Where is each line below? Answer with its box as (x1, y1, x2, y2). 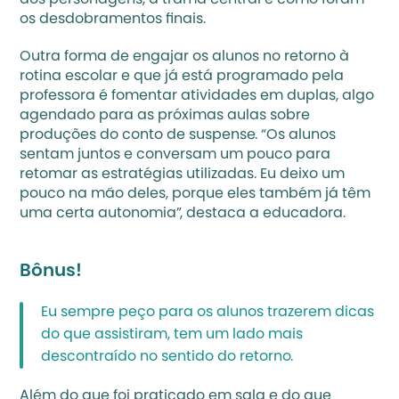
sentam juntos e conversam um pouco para (20, 148, 331, 162)
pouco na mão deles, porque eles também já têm (20, 187, 371, 201)
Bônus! (20, 263, 83, 281)
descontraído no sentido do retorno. (41, 350, 294, 364)
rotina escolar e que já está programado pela (20, 69, 345, 84)
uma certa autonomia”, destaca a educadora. (20, 207, 346, 221)
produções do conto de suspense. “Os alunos (20, 128, 337, 142)
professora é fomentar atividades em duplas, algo (20, 89, 375, 103)
